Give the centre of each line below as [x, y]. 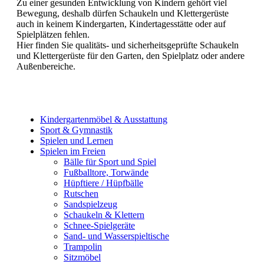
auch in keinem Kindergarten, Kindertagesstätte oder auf [121, 24]
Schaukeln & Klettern [104, 215]
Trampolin [83, 247]
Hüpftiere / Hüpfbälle [103, 183]
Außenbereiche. [46, 67]
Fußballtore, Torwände [106, 173]
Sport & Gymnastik [76, 130]
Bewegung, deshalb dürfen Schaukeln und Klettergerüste [123, 14]
